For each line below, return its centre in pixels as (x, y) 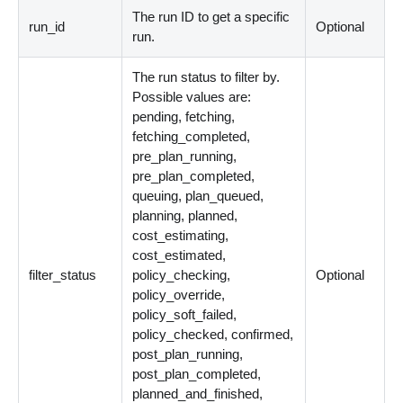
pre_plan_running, (185, 157)
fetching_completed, (192, 137)
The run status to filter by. (206, 77)
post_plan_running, (188, 354)
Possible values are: (192, 97)
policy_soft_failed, (185, 315)
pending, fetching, (184, 117)
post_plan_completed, (197, 374)
